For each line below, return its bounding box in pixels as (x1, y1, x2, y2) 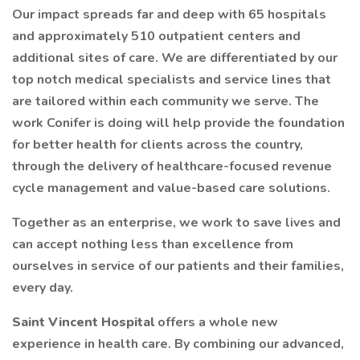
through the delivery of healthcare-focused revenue (12, 157, 332, 175)
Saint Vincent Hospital (12, 313, 157, 331)
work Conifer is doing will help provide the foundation (12, 114, 345, 132)
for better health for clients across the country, (12, 136, 303, 153)
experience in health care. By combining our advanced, (12, 335, 344, 353)
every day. (12, 279, 73, 297)
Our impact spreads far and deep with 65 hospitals (12, 6, 326, 23)
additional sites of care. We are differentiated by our (12, 49, 337, 67)
